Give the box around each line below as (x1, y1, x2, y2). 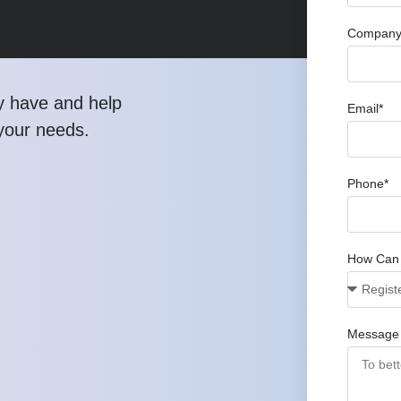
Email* (346, 100, 383, 115)
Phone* (346, 175, 388, 191)
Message (346, 326, 399, 341)
